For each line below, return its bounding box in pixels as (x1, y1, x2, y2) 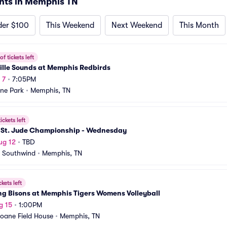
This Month (179, 21, 219, 30)
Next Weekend (111, 21, 162, 30)
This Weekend (46, 21, 94, 30)
